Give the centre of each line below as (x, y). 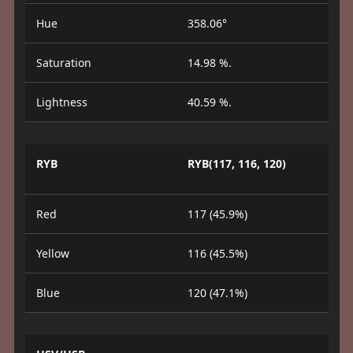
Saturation (63, 63)
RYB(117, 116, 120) (237, 163)
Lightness (61, 102)
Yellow (52, 253)
